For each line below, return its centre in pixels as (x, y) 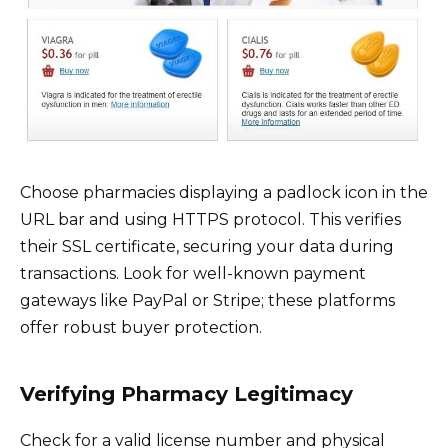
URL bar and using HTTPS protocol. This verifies (210, 219)
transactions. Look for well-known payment (193, 273)
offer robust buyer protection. (141, 327)
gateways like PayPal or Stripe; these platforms (207, 300)
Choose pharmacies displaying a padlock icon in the (224, 192)
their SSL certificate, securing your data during (207, 246)
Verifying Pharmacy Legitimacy (186, 393)
